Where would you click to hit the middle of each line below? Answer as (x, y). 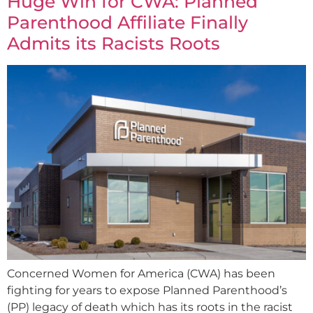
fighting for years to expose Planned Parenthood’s (147, 290)
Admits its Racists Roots (114, 44)
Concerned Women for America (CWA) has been (141, 273)
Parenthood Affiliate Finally (128, 23)
